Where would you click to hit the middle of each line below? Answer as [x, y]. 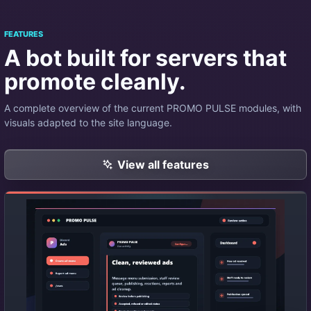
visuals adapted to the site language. [88, 123]
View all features [163, 165]
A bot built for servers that [145, 58]
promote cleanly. [95, 82]
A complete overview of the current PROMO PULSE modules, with [153, 108]
